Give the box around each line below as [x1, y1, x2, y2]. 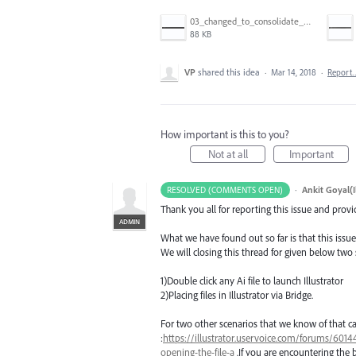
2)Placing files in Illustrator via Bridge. [161, 288, 313, 302]
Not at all [207, 146, 248, 161]
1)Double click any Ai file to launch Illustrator [161, 274, 343, 288]
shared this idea [198, 65, 262, 78]
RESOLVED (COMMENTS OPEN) [167, 184, 284, 195]
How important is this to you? [161, 126, 289, 141]
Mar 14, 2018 [271, 66, 316, 78]
